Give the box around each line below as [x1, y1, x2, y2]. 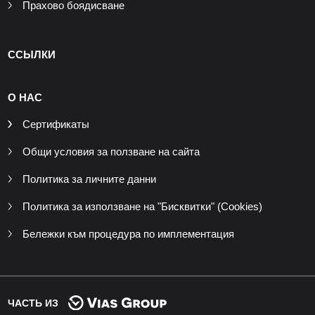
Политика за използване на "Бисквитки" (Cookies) [22, 200, 262, 213]
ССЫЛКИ [7, 49, 56, 61]
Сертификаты [22, 118, 89, 131]
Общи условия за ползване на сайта [22, 146, 200, 158]
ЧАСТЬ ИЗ [7, 297, 58, 309]
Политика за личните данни [22, 173, 156, 186]
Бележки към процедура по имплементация [22, 228, 234, 240]
